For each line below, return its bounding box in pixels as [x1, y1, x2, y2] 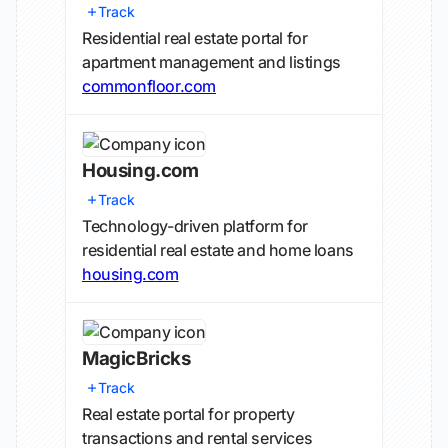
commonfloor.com [82, 76, 216, 96]
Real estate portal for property [82, 404, 295, 424]
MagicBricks [82, 347, 191, 370]
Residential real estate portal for [82, 28, 308, 48]
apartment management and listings [82, 52, 341, 72]
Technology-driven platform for [82, 216, 309, 236]
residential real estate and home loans [82, 240, 354, 260]
